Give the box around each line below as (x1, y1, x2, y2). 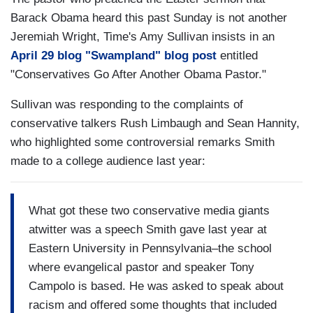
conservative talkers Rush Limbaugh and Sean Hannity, (10, 117, 300, 131)
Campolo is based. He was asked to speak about (29, 279, 284, 293)
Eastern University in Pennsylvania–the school (29, 241, 272, 255)
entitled (217, 49, 258, 63)
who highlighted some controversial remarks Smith (10, 136, 275, 150)
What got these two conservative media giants (29, 203, 270, 217)
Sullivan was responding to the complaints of (10, 98, 243, 112)
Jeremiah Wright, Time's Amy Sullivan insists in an (10, 30, 275, 44)
